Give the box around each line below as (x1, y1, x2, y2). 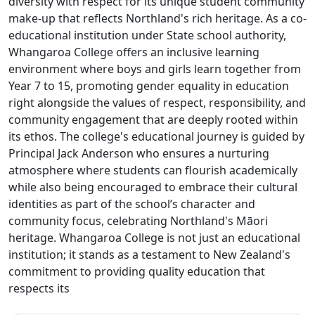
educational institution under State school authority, (8, 27, 286, 43)
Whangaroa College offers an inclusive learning (8, 44, 259, 60)
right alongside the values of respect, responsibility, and (8, 95, 306, 110)
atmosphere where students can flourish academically (8, 162, 297, 178)
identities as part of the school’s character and (8, 196, 255, 212)
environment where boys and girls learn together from (8, 61, 301, 77)
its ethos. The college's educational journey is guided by (8, 129, 304, 144)
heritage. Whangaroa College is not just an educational (8, 230, 300, 245)
